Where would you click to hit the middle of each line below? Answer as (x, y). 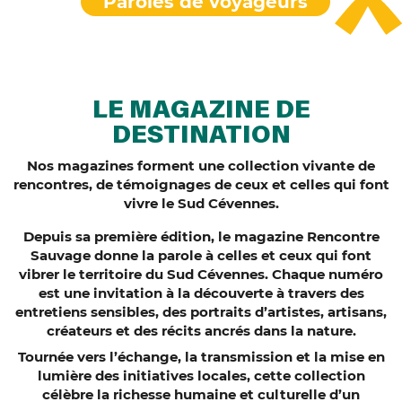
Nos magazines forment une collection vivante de (201, 165)
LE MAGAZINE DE (201, 111)
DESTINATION (201, 136)
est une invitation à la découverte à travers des (201, 293)
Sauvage (61, 255)
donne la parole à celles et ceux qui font (231, 255)
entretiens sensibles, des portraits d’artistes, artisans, (201, 311)
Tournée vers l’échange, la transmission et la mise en (201, 356)
